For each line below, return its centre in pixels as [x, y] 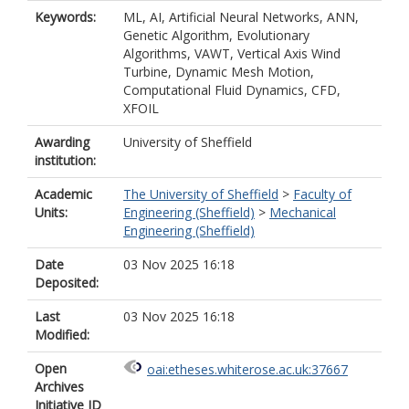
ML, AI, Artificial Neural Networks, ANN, [241, 17]
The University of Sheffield [201, 194]
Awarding [62, 142]
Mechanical [303, 212]
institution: [65, 160]
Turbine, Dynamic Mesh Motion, [219, 72]
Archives [59, 387]
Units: [51, 212]
